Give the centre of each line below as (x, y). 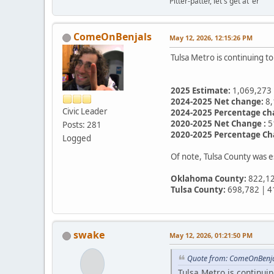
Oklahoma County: (209, 179)
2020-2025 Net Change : (218, 124)
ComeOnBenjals (113, 37)
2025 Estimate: (201, 91)
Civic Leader (85, 112)
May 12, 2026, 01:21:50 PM (211, 235)
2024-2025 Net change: (217, 102)
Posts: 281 (82, 125)
